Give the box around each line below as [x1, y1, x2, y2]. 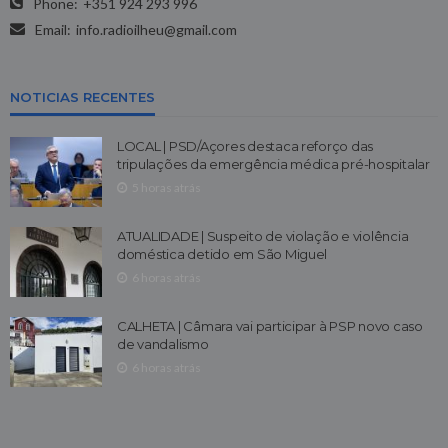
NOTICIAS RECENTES [10, 88, 155, 105]
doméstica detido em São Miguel [117, 245, 328, 262]
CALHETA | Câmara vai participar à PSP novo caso [117, 317, 423, 334]
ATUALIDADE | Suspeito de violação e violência [117, 227, 409, 244]
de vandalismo [117, 335, 209, 352]
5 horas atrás [132, 179, 201, 195]
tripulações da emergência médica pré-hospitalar [117, 155, 430, 172]
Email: [35, 20, 71, 38]
